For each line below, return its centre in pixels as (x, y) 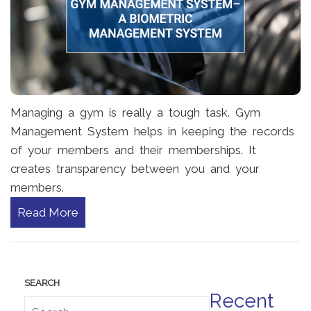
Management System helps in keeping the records (152, 131)
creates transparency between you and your (135, 168)
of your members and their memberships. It (133, 150)
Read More (48, 212)
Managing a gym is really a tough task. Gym (135, 112)
